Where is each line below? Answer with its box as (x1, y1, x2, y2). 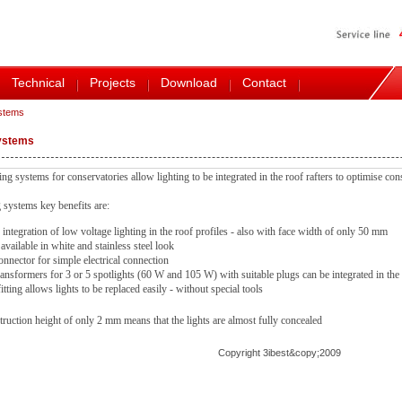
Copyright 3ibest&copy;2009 (218, 347, 341, 358)
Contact (242, 75, 286, 90)
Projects (90, 75, 135, 90)
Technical (12, 75, 65, 90)
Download (161, 75, 217, 90)
